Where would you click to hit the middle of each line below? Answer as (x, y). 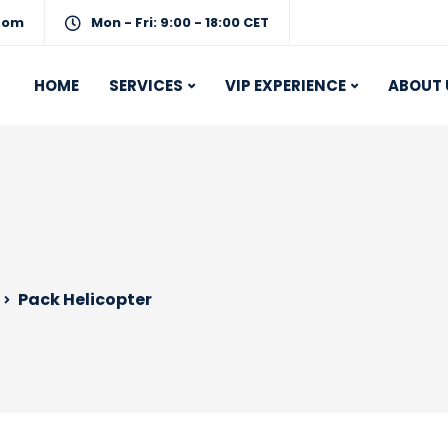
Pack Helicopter (85, 299)
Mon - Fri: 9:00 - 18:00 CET (180, 22)
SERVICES (145, 85)
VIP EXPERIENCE (285, 85)
